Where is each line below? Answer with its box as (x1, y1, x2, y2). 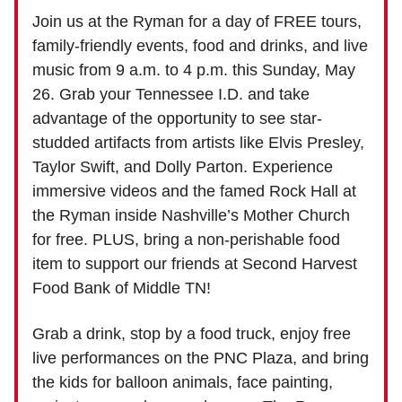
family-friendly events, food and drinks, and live (32, 36, 368, 55)
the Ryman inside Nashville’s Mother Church (32, 205, 350, 224)
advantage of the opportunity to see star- (32, 109, 322, 127)
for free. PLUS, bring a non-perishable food (32, 230, 340, 249)
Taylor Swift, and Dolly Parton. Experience (32, 157, 333, 176)
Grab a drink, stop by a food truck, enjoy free (32, 324, 351, 343)
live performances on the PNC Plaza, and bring (32, 348, 369, 367)
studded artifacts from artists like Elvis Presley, (32, 133, 364, 152)
